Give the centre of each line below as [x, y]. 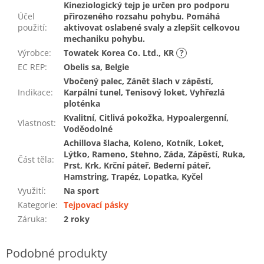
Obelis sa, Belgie [96, 67]
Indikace [34, 92]
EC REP [31, 67]
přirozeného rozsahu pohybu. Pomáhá [142, 16]
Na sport [81, 190]
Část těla [35, 159]
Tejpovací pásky [96, 204]
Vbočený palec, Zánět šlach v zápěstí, [138, 81]
